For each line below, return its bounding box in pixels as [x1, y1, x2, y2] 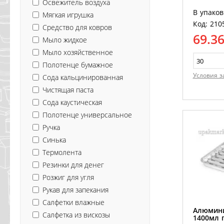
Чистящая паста [42, 84, 93, 94]
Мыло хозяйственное [42, 47, 113, 57]
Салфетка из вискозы [42, 209, 110, 219]
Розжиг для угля [42, 172, 94, 182]
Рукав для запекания [42, 184, 108, 194]
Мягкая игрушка [42, 9, 93, 19]
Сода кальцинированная [42, 72, 123, 82]
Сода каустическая [42, 97, 102, 107]
